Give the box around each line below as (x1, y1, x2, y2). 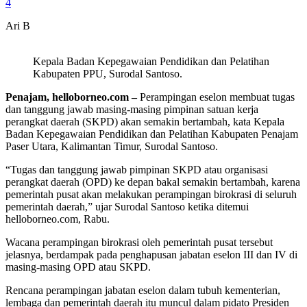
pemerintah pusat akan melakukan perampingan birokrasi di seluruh (5, 188, 297, 200)
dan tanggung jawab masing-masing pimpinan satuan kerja (5, 103, 258, 115)
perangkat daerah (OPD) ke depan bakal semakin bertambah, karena (5, 175, 300, 188)
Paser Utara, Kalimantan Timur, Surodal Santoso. (5, 140, 218, 152)
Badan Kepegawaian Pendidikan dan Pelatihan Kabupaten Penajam (5, 127, 298, 140)
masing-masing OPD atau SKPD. (5, 260, 151, 273)
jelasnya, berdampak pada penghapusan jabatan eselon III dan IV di (5, 248, 297, 260)
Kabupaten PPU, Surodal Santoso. (33, 67, 182, 79)
